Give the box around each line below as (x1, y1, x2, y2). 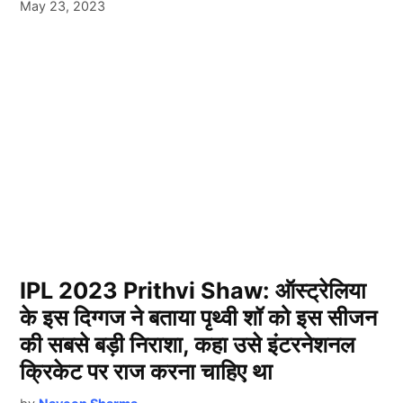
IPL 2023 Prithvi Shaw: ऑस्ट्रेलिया (20, 277, 367, 305)
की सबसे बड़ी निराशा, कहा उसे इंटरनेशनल (20, 331, 355, 359)
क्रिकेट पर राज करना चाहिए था (20, 358, 273, 386)
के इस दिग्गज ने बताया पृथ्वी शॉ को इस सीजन (20, 304, 378, 332)
